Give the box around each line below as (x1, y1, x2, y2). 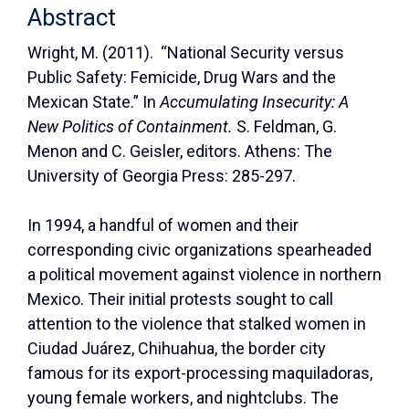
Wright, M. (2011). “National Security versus (27, 42, 344, 62)
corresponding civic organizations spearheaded (27, 239, 372, 259)
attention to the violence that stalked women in (27, 313, 366, 333)
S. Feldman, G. (233, 116, 337, 136)
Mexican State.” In (27, 91, 160, 111)
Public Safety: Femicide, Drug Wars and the (27, 67, 336, 87)
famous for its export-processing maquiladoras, (27, 362, 372, 383)
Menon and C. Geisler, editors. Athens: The (27, 141, 332, 161)
